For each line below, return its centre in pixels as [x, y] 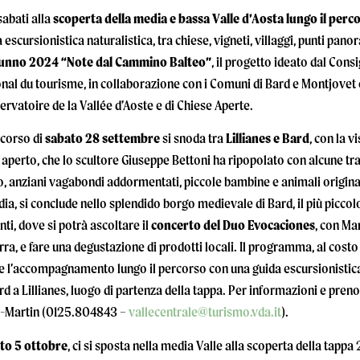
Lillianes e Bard [268, 139]
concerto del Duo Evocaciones [233, 225]
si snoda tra [193, 139]
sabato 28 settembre [101, 139]
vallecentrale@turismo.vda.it [205, 312]
